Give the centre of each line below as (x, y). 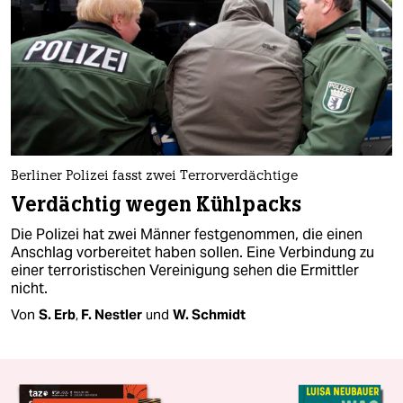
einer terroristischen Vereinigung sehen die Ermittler (185, 270)
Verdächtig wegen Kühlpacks (156, 204)
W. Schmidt (209, 314)
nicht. (29, 288)
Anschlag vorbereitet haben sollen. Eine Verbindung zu (193, 252)
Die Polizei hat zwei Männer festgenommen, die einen (187, 234)
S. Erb (57, 314)
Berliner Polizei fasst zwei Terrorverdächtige (154, 176)
